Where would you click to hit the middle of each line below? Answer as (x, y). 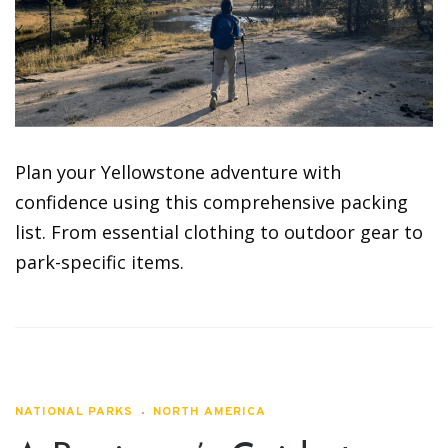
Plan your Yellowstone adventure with (178, 172)
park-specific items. (99, 262)
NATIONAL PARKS (74, 412)
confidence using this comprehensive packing (211, 202)
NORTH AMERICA (209, 412)
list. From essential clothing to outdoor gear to (219, 232)
